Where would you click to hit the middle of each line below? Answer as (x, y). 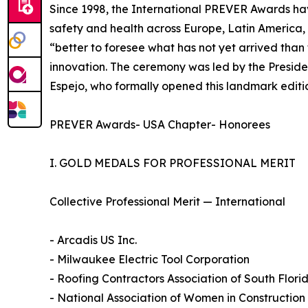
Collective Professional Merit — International (171, 201)
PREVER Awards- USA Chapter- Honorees (160, 124)
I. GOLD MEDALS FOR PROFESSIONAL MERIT (173, 163)
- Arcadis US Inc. (97, 240)
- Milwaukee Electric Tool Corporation (153, 259)
